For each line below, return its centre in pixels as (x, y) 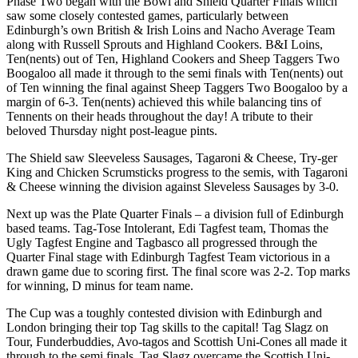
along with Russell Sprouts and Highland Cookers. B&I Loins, (165, 44)
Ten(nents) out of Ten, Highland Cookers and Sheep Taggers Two (173, 58)
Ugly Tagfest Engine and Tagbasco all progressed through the (162, 242)
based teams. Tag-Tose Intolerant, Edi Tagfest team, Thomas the (167, 228)
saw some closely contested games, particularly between (147, 15)
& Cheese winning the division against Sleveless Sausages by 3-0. (174, 186)
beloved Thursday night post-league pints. (112, 130)
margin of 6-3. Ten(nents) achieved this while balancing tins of (164, 101)
